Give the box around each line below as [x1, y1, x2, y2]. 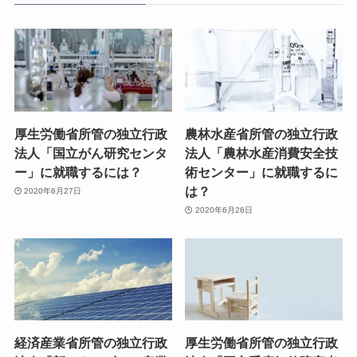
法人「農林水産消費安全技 [185, 145, 339, 160]
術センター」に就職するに [185, 164, 339, 179]
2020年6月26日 [194, 206, 253, 215]
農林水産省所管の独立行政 [185, 126, 339, 141]
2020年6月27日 [24, 186, 82, 196]
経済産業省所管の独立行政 [14, 335, 167, 351]
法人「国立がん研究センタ [14, 145, 167, 160]
